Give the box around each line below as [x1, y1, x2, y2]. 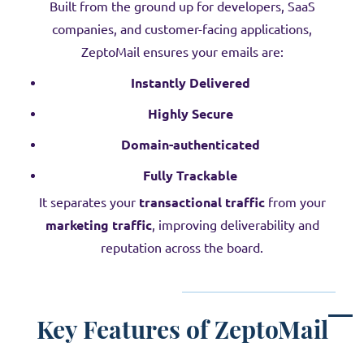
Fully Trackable [143, 168, 237, 183]
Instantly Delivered [130, 76, 250, 90]
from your [264, 195, 326, 210]
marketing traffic [45, 218, 152, 232]
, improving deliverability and [151, 218, 319, 232]
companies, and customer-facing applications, [52, 22, 312, 37]
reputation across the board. [101, 240, 263, 255]
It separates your [38, 195, 139, 210]
